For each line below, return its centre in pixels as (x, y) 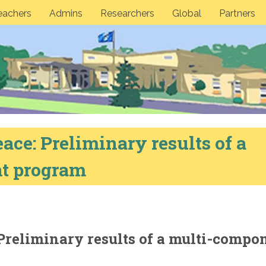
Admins (66, 13)
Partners (237, 13)
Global (187, 13)
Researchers (128, 13)
